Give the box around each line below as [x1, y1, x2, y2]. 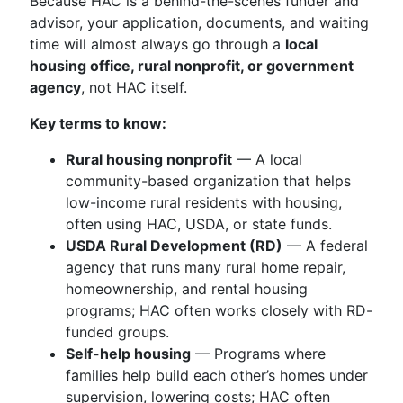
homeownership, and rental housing [66, 280, 308, 298]
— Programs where [191, 345, 326, 363]
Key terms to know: [30, 114, 166, 132]
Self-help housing [66, 345, 191, 363]
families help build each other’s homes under [66, 366, 368, 384]
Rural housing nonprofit [66, 150, 232, 168]
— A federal [282, 237, 368, 255]
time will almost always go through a [30, 35, 285, 53]
